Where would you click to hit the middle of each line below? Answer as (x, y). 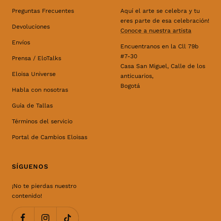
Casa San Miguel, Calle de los (163, 66)
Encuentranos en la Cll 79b (160, 47)
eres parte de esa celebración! (165, 21)
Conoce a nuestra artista (156, 31)
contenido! (27, 196)
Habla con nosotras (40, 90)
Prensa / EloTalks (37, 58)
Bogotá (130, 86)
